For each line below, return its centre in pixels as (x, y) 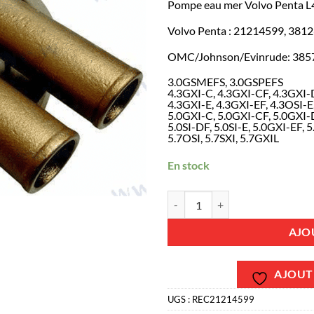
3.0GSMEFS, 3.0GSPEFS (225, 82)
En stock (189, 165)
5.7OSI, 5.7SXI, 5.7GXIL (223, 138)
